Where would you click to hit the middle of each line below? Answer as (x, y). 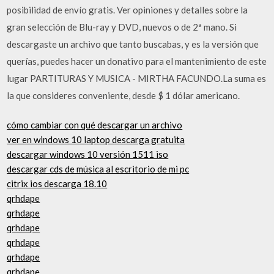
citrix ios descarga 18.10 (57, 183)
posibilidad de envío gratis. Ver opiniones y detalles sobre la (128, 9)
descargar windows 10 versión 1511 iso (88, 154)
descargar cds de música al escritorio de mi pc (98, 169)
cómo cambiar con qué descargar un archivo (95, 125)
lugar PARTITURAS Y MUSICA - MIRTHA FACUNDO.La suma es (137, 78)
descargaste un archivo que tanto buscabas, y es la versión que (133, 44)
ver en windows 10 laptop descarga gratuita (96, 139)
